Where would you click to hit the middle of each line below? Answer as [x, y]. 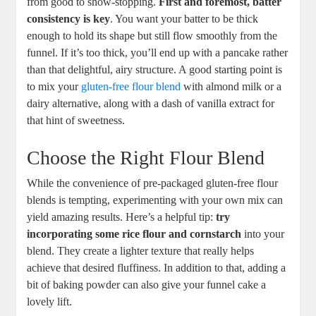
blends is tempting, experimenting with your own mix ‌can [155, 200]
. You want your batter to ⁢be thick [184, 19]
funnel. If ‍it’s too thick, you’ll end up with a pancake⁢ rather [158, 53]
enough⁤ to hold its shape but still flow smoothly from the [152, 36]
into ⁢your [263, 234]
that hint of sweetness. [76, 121]
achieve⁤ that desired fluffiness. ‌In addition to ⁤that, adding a [157, 268]
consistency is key [69, 19]
